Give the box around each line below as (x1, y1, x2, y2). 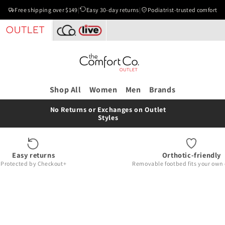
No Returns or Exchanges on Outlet (50, 104, 166, 114)
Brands (149, 84, 176, 95)
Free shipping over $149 (15, 6, 78, 14)
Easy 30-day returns (86, 6, 139, 14)
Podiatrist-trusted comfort (147, 6, 217, 14)
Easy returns (12, 150, 55, 160)
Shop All (49, 84, 81, 95)
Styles (97, 113, 119, 122)
